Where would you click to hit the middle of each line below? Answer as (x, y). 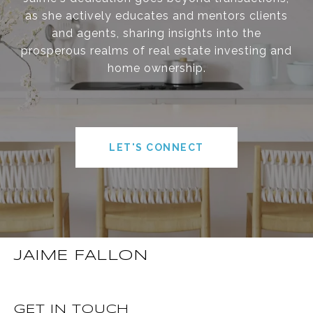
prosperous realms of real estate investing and (156, 50)
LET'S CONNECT (156, 147)
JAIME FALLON (81, 255)
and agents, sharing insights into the (156, 33)
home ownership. (156, 68)
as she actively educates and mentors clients (156, 15)
